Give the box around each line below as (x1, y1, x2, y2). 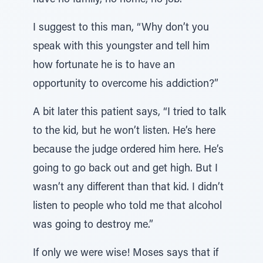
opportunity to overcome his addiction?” (33, 79, 218, 90)
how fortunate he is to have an (33, 60, 175, 71)
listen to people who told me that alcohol (33, 201, 222, 212)
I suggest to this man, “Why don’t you (33, 23, 209, 33)
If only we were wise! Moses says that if (33, 248, 218, 259)
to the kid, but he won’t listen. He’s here (33, 126, 215, 137)
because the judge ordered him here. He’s (33, 145, 224, 156)
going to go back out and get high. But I (33, 164, 218, 174)
